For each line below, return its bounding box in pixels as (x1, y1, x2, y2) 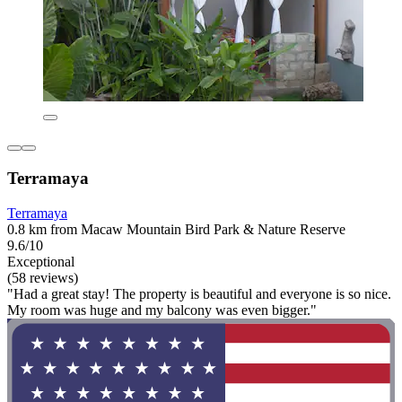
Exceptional (7, 253, 74, 269)
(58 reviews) (7, 269, 78, 285)
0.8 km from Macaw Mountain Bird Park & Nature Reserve (7, 221, 345, 237)
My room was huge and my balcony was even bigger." (7, 301, 317, 318)
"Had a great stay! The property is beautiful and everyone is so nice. (7, 285, 391, 301)
